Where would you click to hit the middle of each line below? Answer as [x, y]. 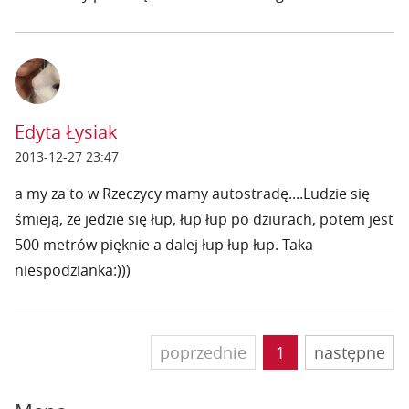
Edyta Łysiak [66, 132]
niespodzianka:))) [73, 270]
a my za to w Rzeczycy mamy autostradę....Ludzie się [192, 194]
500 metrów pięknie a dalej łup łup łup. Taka [164, 245]
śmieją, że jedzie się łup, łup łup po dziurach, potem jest [204, 219]
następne [350, 352]
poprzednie [203, 352]
